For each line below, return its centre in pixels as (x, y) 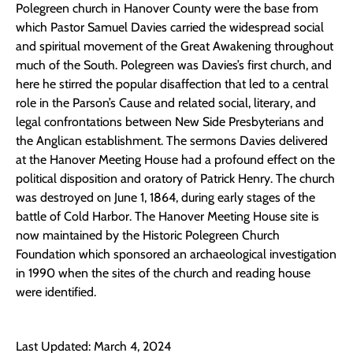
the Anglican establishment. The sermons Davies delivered (172, 141)
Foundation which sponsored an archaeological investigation (176, 255)
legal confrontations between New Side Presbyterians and (170, 122)
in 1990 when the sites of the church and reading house (163, 273)
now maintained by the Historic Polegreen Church (148, 236)
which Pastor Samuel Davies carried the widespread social (170, 28)
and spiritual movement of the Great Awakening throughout (175, 46)
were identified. (56, 292)
